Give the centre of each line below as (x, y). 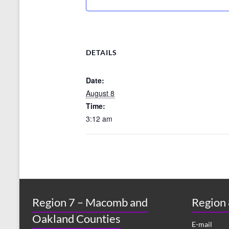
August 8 (100, 93)
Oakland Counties (76, 219)
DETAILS (101, 53)
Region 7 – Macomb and (90, 202)
